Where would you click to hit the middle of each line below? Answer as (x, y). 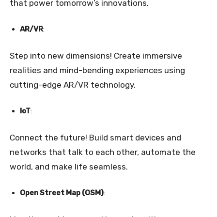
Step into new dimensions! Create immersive (96, 56)
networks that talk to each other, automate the (103, 152)
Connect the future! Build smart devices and (95, 138)
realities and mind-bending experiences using (97, 70)
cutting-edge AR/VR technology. (73, 85)
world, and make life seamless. (69, 167)
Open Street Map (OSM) (62, 193)
